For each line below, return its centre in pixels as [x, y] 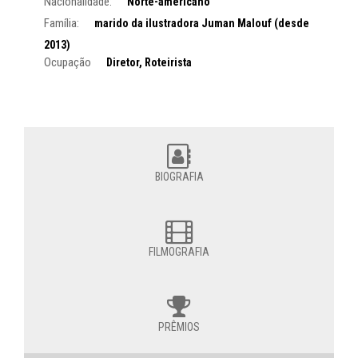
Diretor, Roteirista [149, 62]
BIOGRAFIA [179, 176]
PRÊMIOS [179, 326]
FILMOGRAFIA [179, 251]
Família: [62, 23]
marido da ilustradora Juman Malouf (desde [202, 23]
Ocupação [68, 62]
